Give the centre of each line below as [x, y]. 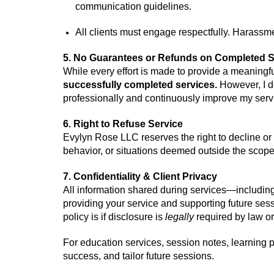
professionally [94, 98]
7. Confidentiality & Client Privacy [140, 176]
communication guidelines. [133, 6]
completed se [154, 85]
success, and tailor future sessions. [138, 256]
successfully [92, 85]
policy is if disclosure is [114, 217]
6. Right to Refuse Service [123, 124]
